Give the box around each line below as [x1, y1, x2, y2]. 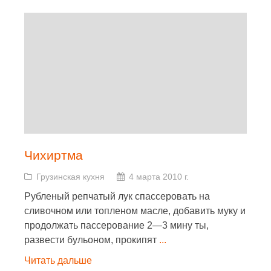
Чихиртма [24, 148, 83, 162]
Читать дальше [24, 255, 92, 266]
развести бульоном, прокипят [24, 235, 159, 245]
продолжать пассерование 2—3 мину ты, [24, 220, 209, 230]
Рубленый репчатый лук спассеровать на [24, 191, 210, 201]
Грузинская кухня [36, 172, 105, 181]
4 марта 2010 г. [129, 172, 189, 181]
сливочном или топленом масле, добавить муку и [24, 206, 246, 216]
